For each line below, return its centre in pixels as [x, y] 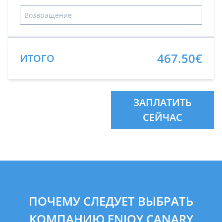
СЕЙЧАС [163, 117]
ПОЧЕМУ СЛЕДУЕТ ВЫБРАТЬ [111, 201]
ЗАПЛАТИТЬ [163, 102]
